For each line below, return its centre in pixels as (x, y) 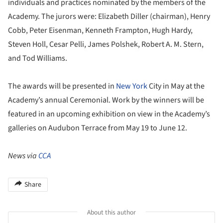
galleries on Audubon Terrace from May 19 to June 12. (98, 128)
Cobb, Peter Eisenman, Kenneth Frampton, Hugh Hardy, (100, 30)
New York (132, 86)
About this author (111, 212)
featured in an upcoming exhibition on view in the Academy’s (109, 114)
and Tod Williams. (38, 58)
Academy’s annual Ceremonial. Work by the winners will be (106, 100)
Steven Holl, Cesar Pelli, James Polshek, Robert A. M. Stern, (106, 44)
